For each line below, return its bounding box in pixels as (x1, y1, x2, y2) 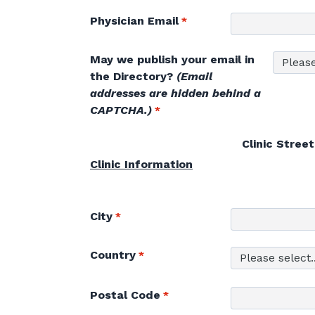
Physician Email (90, 13, 179, 27)
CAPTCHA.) (90, 103, 152, 117)
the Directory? (90, 69, 176, 83)
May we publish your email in (90, 52, 255, 66)
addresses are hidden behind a (90, 86, 261, 100)
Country (90, 247, 136, 262)
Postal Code (90, 288, 160, 302)
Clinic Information (90, 157, 193, 171)
